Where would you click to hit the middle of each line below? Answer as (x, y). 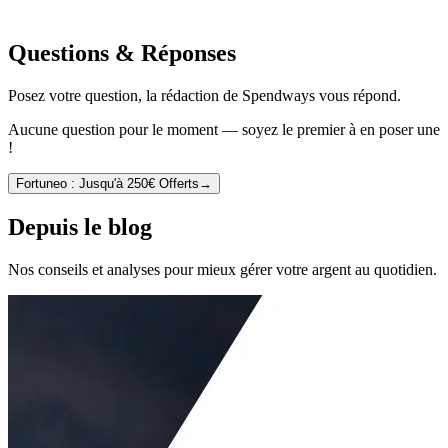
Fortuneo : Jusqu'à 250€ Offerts (107, 184)
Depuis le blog (80, 226)
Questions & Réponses (122, 53)
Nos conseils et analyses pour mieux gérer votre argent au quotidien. (222, 269)
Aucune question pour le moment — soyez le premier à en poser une (224, 130)
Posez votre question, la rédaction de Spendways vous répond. (204, 96)
